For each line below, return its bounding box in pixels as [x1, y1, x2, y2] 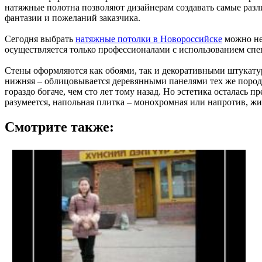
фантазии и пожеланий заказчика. [5, 12, 140, 23]
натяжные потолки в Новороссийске [75, 33, 222, 44]
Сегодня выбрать [5, 33, 75, 44]
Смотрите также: [5, 119, 114, 135]
